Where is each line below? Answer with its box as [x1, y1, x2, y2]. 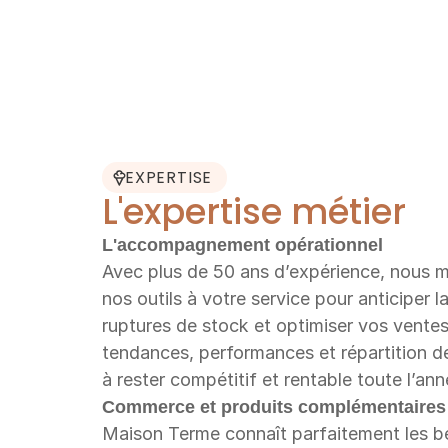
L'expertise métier [102, 188, 415, 236]
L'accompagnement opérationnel [102, 234, 383, 255]
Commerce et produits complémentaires [102, 396, 446, 417]
